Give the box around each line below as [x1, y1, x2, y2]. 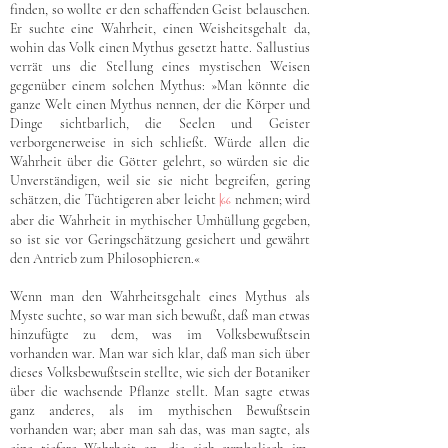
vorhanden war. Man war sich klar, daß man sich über [10, 345, 310, 362]
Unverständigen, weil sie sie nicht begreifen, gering [10, 172, 310, 189]
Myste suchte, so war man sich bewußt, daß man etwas [10, 307, 310, 324]
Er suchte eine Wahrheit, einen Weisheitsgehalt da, [10, 20, 310, 37]
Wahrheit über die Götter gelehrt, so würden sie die [10, 153, 310, 170]
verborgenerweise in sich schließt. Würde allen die [10, 134, 310, 151]
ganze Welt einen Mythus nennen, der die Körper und [10, 96, 310, 113]
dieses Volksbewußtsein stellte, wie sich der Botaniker [10, 364, 310, 381]
